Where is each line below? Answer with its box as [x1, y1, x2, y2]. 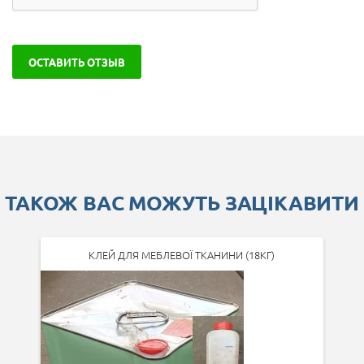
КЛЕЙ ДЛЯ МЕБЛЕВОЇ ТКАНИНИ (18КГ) [89, 246, 275, 262]
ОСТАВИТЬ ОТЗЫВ [28, 54, 125, 69]
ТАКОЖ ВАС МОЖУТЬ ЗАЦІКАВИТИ [5, 188, 359, 215]
